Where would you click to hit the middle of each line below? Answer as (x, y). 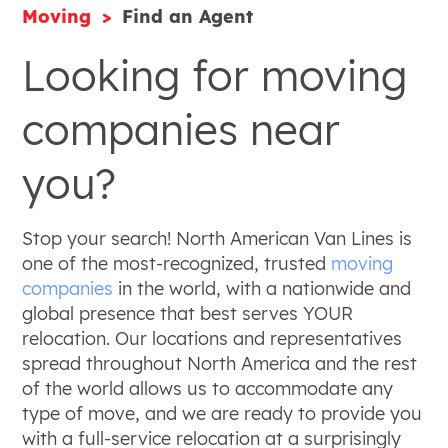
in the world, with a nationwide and (262, 288)
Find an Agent (188, 16)
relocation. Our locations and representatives (212, 338)
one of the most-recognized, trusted (177, 263)
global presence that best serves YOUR (188, 313)
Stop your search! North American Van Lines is (217, 238)
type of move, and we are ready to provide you (222, 413)
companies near (181, 129)
